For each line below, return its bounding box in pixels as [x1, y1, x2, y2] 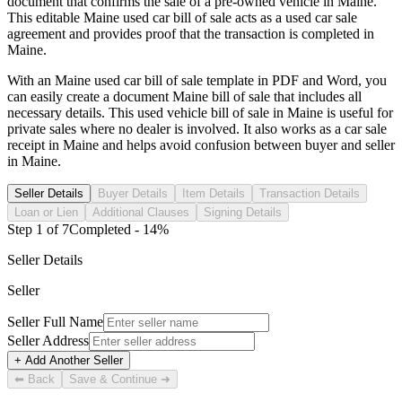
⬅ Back [14, 371, 55, 386]
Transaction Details [259, 186, 360, 200]
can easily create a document [7, 88, 172, 104]
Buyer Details [98, 186, 168, 200]
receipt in [7, 136, 63, 153]
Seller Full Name [7, 313, 103, 329]
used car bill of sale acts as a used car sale [119, 9, 357, 25]
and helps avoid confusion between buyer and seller [99, 136, 395, 153]
